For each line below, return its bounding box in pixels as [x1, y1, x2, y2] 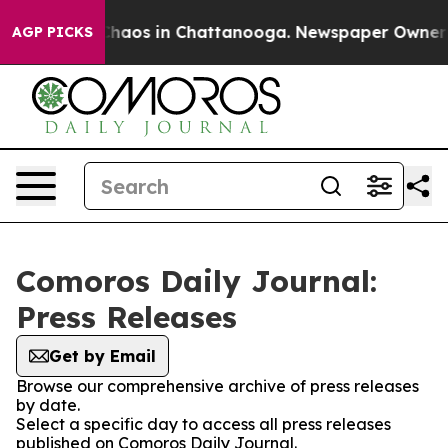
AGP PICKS [12, 23, 93, 41]
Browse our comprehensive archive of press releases [16, 376, 419, 396]
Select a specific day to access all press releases [16, 414, 391, 434]
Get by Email [49, 346, 156, 366]
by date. [16, 395, 80, 415]
